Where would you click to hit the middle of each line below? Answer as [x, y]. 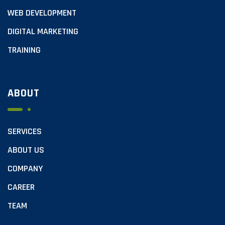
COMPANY [25, 168]
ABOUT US [26, 150]
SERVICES [25, 131]
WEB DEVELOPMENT [42, 13]
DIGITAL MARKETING [43, 31]
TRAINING [24, 50]
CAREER [21, 187]
